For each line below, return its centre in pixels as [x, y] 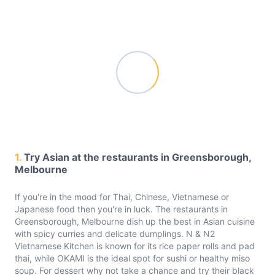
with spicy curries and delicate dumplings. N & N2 [115, 234]
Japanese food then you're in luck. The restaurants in [121, 209]
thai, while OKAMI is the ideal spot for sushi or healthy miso [132, 258]
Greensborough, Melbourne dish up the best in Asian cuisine [135, 221]
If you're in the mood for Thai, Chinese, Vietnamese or [122, 197]
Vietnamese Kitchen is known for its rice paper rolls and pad [135, 246]
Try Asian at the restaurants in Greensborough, [137, 157]
